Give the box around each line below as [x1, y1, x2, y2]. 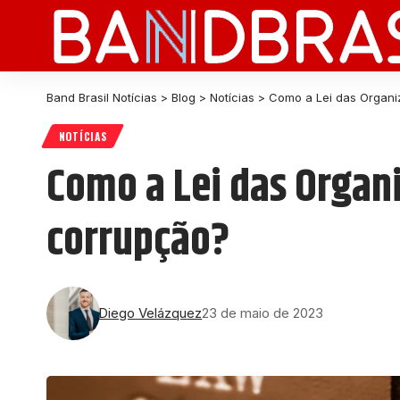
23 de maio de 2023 [202, 304, 324, 321]
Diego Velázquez [98, 304, 203, 321]
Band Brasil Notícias [46, 90, 157, 104]
